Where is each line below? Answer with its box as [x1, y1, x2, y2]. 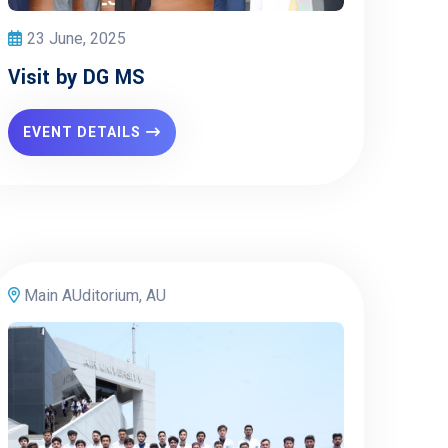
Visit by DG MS [8, 63, 145, 92]
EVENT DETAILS [23, 124, 141, 140]
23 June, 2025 [27, 29, 126, 48]
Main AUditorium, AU [20, 286, 166, 305]
